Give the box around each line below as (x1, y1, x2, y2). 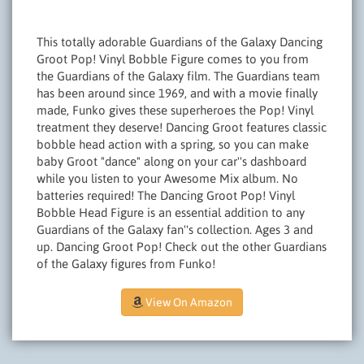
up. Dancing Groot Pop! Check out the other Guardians (37, 239, 327, 253)
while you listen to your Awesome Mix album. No (37, 171, 298, 185)
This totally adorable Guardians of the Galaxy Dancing (37, 34, 323, 49)
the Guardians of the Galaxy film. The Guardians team (37, 68, 320, 83)
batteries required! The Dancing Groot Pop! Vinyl (37, 188, 295, 202)
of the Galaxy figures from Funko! (37, 256, 215, 271)
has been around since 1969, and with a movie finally (37, 85, 318, 100)
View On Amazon (143, 295, 232, 309)
